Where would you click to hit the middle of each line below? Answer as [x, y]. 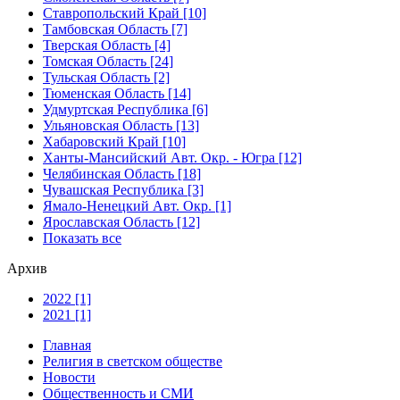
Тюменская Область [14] [117, 93]
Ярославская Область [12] [121, 221]
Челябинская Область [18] [122, 173]
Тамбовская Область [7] [115, 29]
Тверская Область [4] [107, 45]
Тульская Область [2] [106, 77]
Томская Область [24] [108, 61]
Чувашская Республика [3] [123, 189]
